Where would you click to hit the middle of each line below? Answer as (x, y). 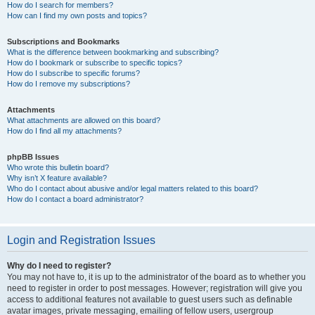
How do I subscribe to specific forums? (73, 73)
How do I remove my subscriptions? (69, 84)
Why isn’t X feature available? (57, 178)
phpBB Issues (33, 157)
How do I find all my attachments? (64, 131)
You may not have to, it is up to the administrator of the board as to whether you (156, 277)
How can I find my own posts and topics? (77, 15)
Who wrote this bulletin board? (58, 167)
